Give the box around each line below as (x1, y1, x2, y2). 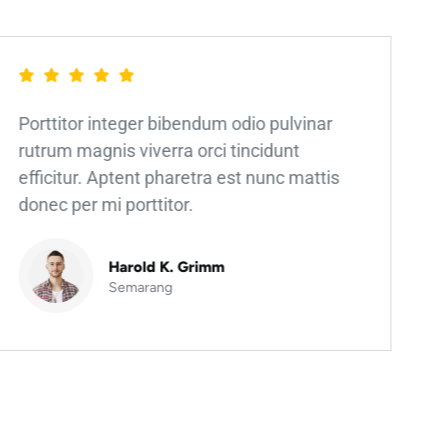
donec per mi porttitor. (18, 194, 194, 216)
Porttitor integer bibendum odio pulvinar (18, 113, 333, 135)
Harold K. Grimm (108, 257, 225, 276)
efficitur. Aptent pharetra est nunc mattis (18, 167, 340, 189)
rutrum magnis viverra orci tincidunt (18, 140, 300, 162)
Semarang (108, 278, 173, 296)
